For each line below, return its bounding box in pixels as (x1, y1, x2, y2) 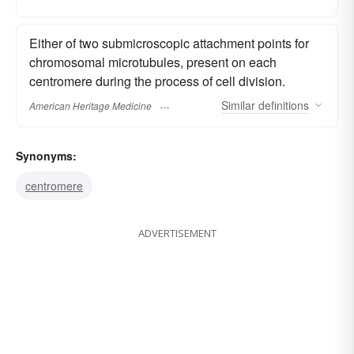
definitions (255, 96, 309, 113)
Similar (221, 96, 255, 113)
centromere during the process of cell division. (29, 72, 285, 91)
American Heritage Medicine (29, 98, 152, 112)
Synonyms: (16, 147, 77, 164)
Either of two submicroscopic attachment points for (29, 34, 309, 53)
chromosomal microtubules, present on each (29, 53, 277, 72)
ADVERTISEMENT (137, 225, 217, 240)
